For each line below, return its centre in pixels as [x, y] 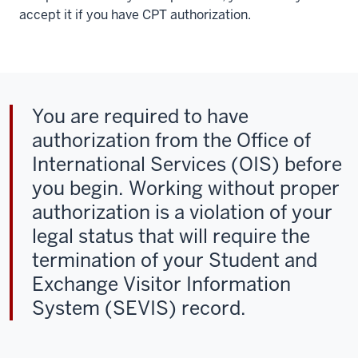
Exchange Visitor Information [161, 284]
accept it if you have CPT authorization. [135, 15]
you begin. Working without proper [186, 188]
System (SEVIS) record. [139, 308]
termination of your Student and [175, 260]
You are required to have [140, 116]
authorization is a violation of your [182, 212]
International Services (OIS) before [187, 164]
